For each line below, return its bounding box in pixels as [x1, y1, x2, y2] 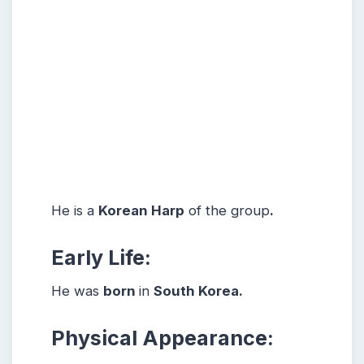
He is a [51, 201, 98, 219]
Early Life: [51, 245, 151, 270]
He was [51, 282, 103, 299]
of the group [184, 201, 270, 219]
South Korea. [154, 282, 243, 299]
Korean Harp [98, 201, 184, 219]
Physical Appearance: [51, 326, 274, 351]
